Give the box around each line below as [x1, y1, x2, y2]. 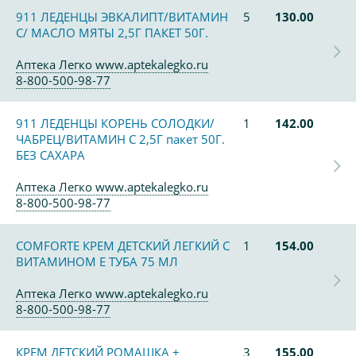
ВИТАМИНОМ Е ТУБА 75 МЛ [16, 253, 178, 269]
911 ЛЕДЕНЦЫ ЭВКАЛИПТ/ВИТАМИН [16, 9, 228, 25]
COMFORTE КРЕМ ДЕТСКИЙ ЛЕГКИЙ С [16, 238, 230, 253]
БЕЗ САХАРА [16, 147, 85, 163]
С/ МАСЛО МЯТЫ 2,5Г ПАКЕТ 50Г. [16, 25, 208, 41]
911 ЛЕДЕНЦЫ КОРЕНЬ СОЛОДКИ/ [16, 115, 215, 131]
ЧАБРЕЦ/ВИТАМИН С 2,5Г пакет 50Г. [16, 131, 225, 147]
